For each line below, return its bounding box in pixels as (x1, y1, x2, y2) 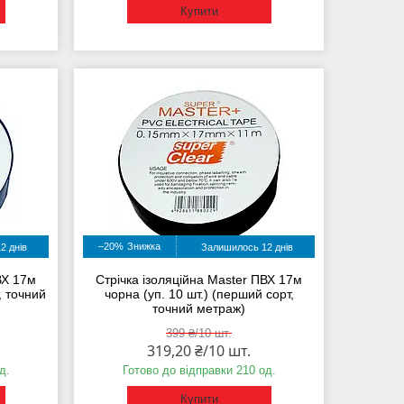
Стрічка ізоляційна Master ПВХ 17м (96, 272, 303, 288)
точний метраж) (152, 301, 246, 317)
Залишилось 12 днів (200, 242, 293, 253)
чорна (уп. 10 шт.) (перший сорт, (104, 287, 294, 302)
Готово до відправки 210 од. (122, 363, 276, 378)
